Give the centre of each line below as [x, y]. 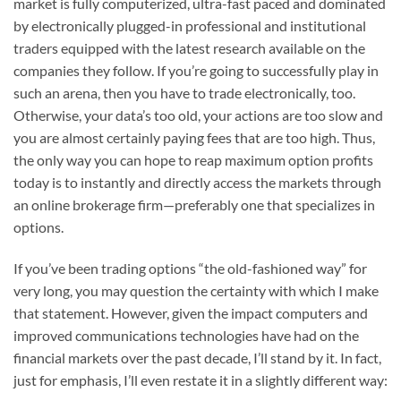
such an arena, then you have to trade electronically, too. [184, 93]
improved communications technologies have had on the [186, 336]
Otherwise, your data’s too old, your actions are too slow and [198, 115]
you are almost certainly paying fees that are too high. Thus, [194, 138]
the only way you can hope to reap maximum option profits [193, 160]
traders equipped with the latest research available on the [189, 48]
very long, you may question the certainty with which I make [196, 291]
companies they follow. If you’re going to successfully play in [196, 71]
